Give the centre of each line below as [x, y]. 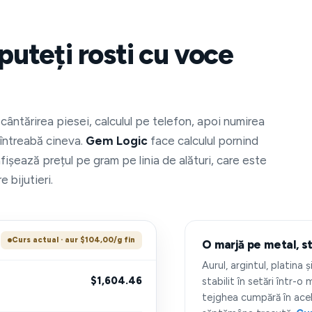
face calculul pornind [203, 141]
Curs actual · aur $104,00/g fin [74, 240]
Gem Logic [117, 141]
